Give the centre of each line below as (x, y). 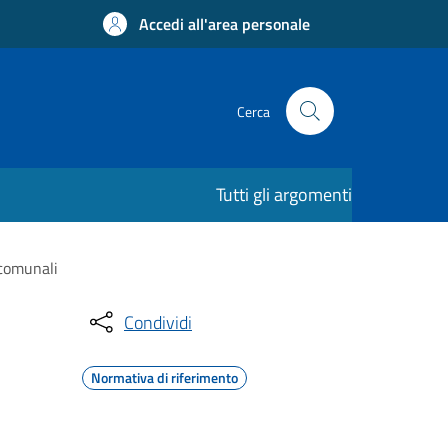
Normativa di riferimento (164, 377)
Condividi (158, 322)
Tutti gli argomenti (284, 194)
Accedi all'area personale (224, 24)
